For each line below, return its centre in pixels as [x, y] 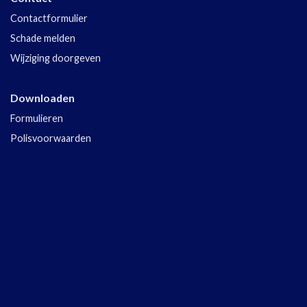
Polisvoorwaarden [51, 138]
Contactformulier [49, 19]
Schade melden [43, 38]
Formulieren [37, 119]
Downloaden [42, 98]
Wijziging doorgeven [56, 58]
